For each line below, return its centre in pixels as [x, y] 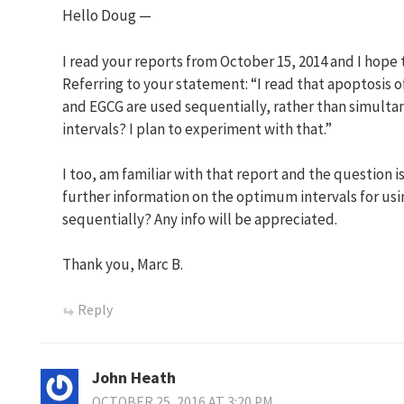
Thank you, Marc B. [123, 265]
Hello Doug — [107, 16]
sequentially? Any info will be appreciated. [200, 219]
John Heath [134, 378]
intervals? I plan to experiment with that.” [197, 129]
